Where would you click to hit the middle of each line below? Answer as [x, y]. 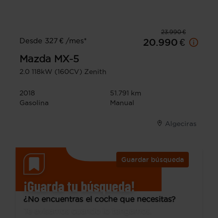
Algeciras [181, 123]
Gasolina [34, 102]
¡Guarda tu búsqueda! [79, 186]
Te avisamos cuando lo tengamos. [88, 210]
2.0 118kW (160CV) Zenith [63, 71]
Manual [122, 102]
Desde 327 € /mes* [53, 40]
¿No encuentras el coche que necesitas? [100, 199]
